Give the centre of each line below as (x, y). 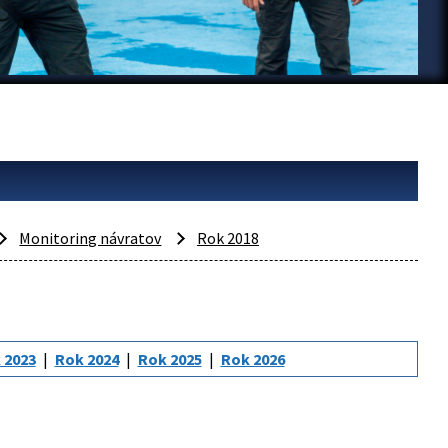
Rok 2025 (169, 359)
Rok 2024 (86, 359)
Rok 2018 (228, 238)
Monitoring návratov (90, 238)
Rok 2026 (252, 359)
